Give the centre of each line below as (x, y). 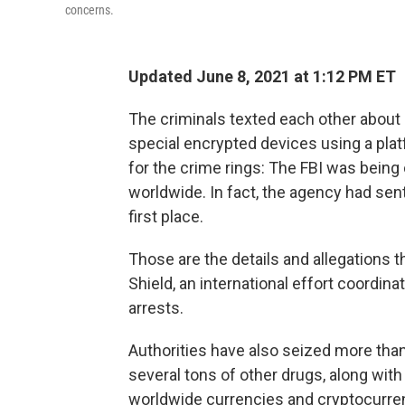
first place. (166, 217)
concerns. (89, 10)
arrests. (156, 308)
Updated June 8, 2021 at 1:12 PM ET (262, 76)
